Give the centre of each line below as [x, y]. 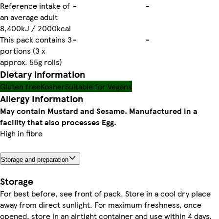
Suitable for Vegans [99, 86]
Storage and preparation [35, 159]
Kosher [53, 86]
